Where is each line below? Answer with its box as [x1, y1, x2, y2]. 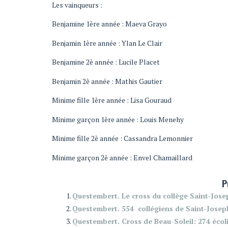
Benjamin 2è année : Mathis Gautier [52, 76, 162, 86]
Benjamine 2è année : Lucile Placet [52, 57, 160, 67]
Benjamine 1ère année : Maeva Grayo [52, 19, 167, 28]
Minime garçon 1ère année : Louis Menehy [52, 114, 184, 124]
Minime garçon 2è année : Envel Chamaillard [52, 152, 192, 162]
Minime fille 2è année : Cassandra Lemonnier [52, 133, 193, 143]
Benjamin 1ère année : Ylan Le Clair [52, 38, 162, 48]
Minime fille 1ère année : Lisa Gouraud [52, 95, 172, 105]
